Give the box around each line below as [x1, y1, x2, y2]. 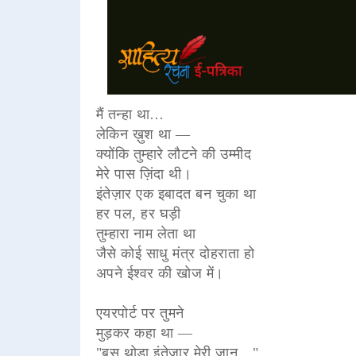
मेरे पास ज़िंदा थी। [95, 165, 192, 182]
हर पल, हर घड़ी [95, 205, 181, 222]
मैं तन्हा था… [95, 106, 164, 122]
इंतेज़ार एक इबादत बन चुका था [95, 185, 257, 202]
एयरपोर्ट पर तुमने [95, 304, 184, 321]
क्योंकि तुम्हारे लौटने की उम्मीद [95, 145, 252, 162]
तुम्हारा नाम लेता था [95, 225, 196, 242]
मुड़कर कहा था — [95, 324, 193, 341]
